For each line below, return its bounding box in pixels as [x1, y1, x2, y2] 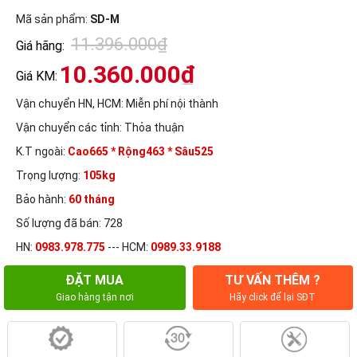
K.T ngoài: [16, 144, 68, 158]
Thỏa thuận [122, 120, 184, 134]
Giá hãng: [16, 37, 65, 53]
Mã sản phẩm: [16, 13, 90, 26]
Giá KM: [16, 68, 57, 84]
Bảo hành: [16, 192, 69, 206]
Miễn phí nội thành [124, 96, 218, 110]
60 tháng [69, 192, 115, 206]
